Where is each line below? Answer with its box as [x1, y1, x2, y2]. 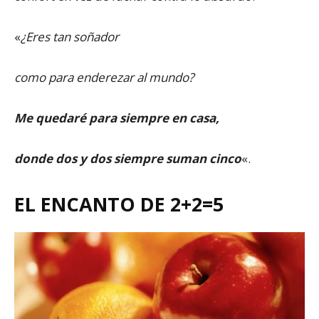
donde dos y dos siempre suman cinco [14, 150, 241, 167]
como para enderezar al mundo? [14, 68, 194, 85]
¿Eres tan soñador [21, 28, 119, 45]
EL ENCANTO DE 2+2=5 [14, 190, 224, 217]
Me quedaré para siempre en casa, [14, 109, 219, 126]
